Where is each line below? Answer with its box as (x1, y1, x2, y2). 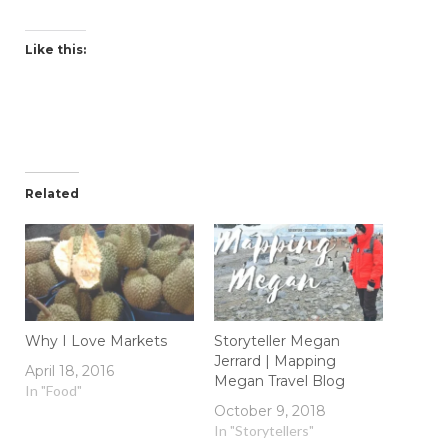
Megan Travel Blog (214, 371, 345, 390)
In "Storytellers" (214, 421, 314, 439)
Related (25, 186, 79, 202)
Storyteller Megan (214, 331, 340, 350)
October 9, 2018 (214, 401, 326, 420)
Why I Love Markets (25, 331, 167, 350)
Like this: (25, 42, 86, 58)
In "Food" (25, 381, 82, 399)
